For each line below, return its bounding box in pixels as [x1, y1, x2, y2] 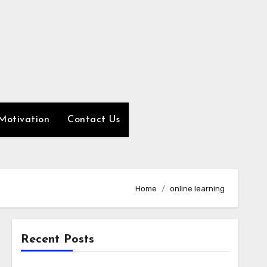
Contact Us [67, 115, 120, 125]
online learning [170, 184, 225, 193]
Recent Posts [20, 234, 94, 246]
